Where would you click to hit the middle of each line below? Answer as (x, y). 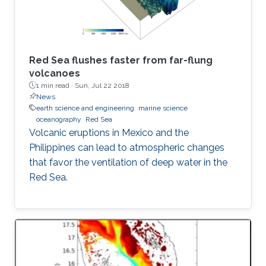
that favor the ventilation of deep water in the (128, 162)
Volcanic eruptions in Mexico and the (109, 132)
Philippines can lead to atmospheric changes (127, 147)
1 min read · (56, 85)
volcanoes (55, 73)
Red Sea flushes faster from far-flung (121, 60)
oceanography (59, 119)
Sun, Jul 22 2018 (102, 85)
